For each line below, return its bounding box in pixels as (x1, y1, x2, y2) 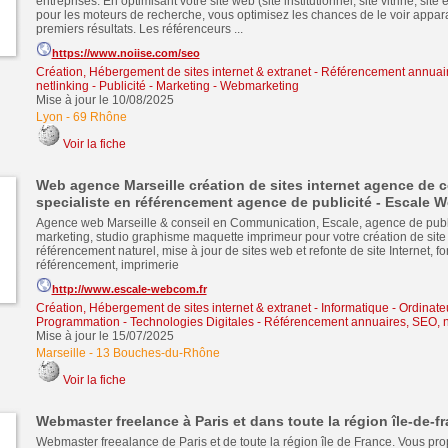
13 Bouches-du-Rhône (95, 346, 220, 360)
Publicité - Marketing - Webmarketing (98, 79, 299, 93)
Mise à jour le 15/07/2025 (35, 329, 174, 343)
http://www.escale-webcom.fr (51, 283, 207, 295)
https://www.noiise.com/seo (51, 47, 200, 59)
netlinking (35, 79, 89, 93)
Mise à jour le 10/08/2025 (35, 93, 174, 107)
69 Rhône (72, 110, 127, 124)
